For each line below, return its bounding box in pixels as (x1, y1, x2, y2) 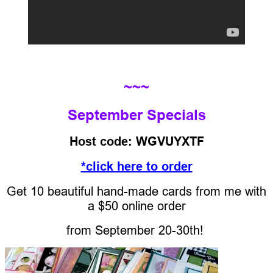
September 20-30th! (94, 222, 207, 237)
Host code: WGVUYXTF (69, 133, 204, 149)
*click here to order (80, 158, 193, 174)
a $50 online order (87, 198, 186, 213)
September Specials (67, 105, 206, 124)
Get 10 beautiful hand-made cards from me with (7, 183, 266, 198)
